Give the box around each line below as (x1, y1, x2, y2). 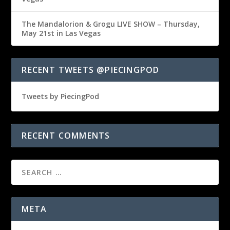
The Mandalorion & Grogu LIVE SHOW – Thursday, (22, 19, 200, 29)
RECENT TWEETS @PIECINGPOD (22, 64, 160, 76)
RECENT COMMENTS (22, 130, 110, 142)
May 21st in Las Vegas (22, 28, 101, 39)
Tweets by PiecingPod (22, 91, 100, 102)
